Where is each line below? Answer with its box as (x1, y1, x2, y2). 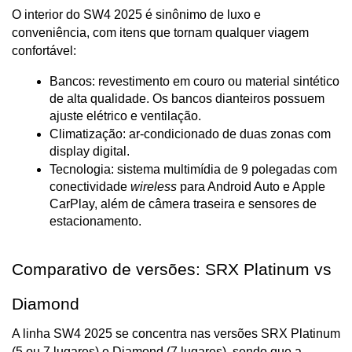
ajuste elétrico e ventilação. (49, 109, 201, 123)
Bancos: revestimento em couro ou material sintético (49, 75, 339, 89)
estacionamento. (49, 214, 141, 229)
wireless (130, 180, 177, 194)
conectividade (49, 180, 130, 194)
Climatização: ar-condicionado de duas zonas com (49, 127, 331, 141)
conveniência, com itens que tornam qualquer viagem (12, 26, 309, 40)
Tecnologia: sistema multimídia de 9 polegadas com (49, 163, 337, 177)
